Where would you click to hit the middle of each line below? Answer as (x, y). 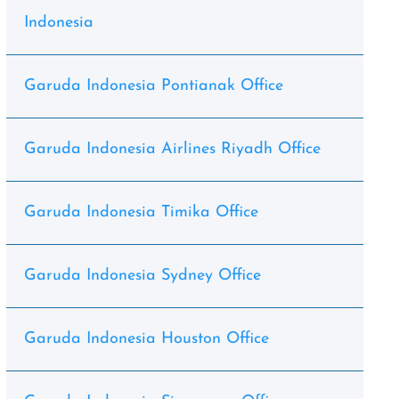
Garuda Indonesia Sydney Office (142, 276)
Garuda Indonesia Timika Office (141, 212)
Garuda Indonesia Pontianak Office (153, 86)
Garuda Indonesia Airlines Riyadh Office (172, 149)
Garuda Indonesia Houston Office (146, 339)
